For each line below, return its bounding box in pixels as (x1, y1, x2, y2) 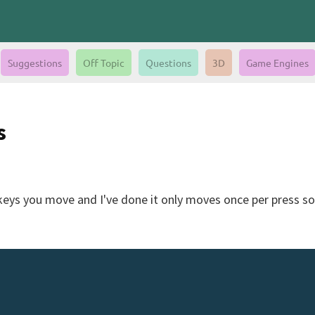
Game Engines (245, 56, 309, 69)
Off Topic (82, 56, 124, 69)
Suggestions (7, 56, 62, 69)
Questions (145, 56, 191, 69)
